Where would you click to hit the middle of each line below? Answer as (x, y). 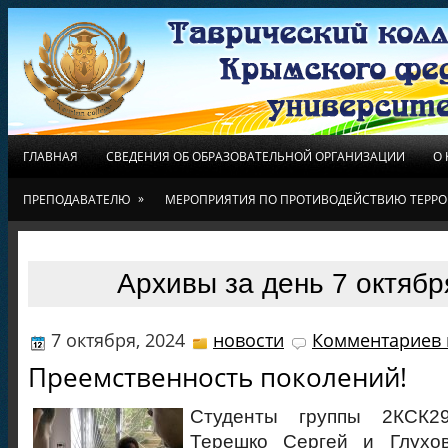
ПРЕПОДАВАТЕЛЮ (77, 199)
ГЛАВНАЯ (50, 156)
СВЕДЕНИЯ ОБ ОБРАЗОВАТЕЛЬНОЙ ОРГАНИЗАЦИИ (255, 156)
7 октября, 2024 (118, 339)
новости (248, 339)
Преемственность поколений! (217, 376)
